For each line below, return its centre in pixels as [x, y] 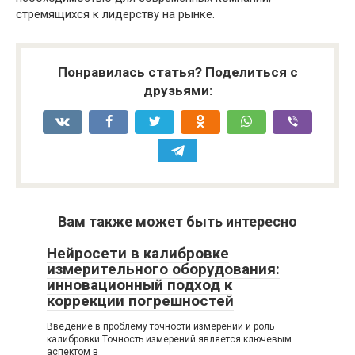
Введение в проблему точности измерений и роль [160, 326]
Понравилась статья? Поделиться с [177, 72]
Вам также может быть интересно [177, 221]
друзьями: [177, 90]
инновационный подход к [139, 284]
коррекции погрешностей [140, 300]
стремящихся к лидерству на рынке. [115, 14]
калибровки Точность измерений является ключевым [169, 339]
